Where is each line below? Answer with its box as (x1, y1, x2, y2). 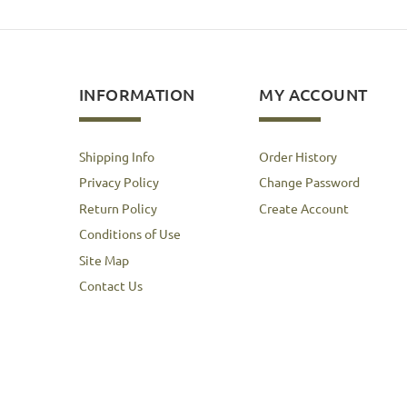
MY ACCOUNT (259, 83, 368, 104)
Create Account (259, 199, 350, 216)
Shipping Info (79, 147, 154, 164)
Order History (259, 147, 338, 164)
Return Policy (79, 199, 157, 216)
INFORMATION (79, 83, 195, 104)
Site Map (79, 251, 129, 268)
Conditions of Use (79, 225, 181, 243)
